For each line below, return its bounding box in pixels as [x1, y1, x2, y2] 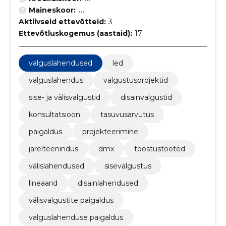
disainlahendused [77, 179, 138, 188]
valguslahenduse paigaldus [28, 213, 123, 222]
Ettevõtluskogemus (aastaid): [18, 29, 132, 38]
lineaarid [28, 179, 58, 188]
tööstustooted [134, 144, 185, 153]
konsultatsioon [28, 110, 80, 119]
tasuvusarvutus [100, 110, 154, 119]
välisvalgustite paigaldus [28, 196, 114, 205]
